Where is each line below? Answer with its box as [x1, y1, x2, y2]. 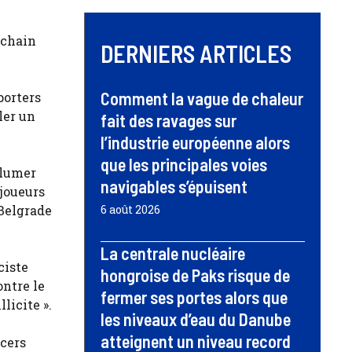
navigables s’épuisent [101, 176, 247, 197]
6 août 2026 [101, 202, 160, 218]
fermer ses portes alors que [101, 287, 288, 308]
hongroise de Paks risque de [101, 265, 290, 286]
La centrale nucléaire [101, 243, 245, 264]
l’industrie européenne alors [101, 132, 290, 153]
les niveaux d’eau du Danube [101, 309, 291, 330]
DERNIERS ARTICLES [101, 39, 291, 68]
